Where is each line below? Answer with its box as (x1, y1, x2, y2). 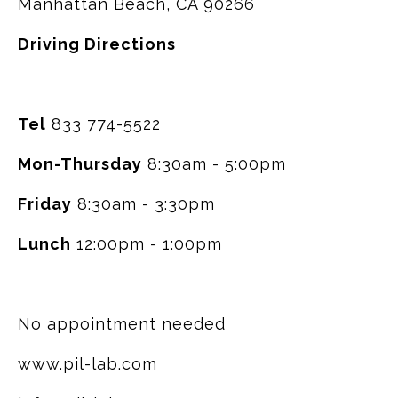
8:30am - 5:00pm (142, 155, 286, 173)
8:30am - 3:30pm (72, 195, 215, 213)
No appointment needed (18, 314, 226, 333)
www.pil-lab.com (18, 354, 157, 373)
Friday (18, 195, 72, 213)
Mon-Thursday (18, 155, 142, 173)
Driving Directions (18, 35, 176, 53)
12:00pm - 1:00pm (71, 235, 222, 253)
